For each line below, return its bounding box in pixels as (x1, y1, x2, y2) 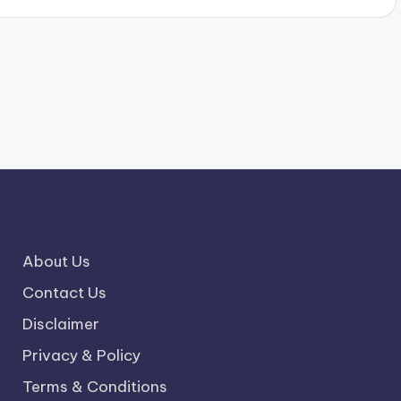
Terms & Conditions (21, 377, 167, 397)
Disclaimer (21, 314, 99, 334)
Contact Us (21, 283, 107, 303)
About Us (21, 252, 90, 271)
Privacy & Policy (21, 346, 141, 365)
